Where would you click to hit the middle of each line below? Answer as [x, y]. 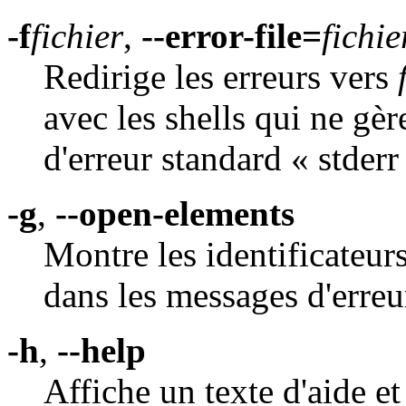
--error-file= [232, 36]
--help [101, 351]
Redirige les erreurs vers [221, 77]
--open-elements [175, 214]
